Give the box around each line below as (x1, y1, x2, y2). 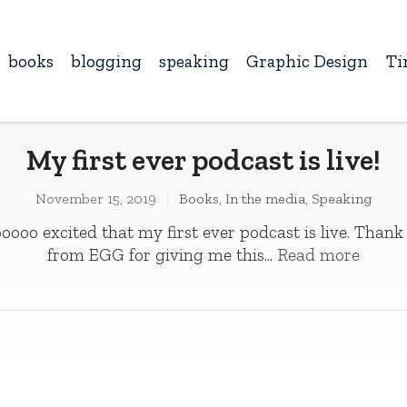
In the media (224, 190, 305, 207)
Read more (276, 244, 360, 265)
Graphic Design (246, 51, 369, 73)
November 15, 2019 (35, 190, 156, 207)
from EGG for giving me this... (46, 244, 277, 265)
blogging (70, 51, 142, 73)
